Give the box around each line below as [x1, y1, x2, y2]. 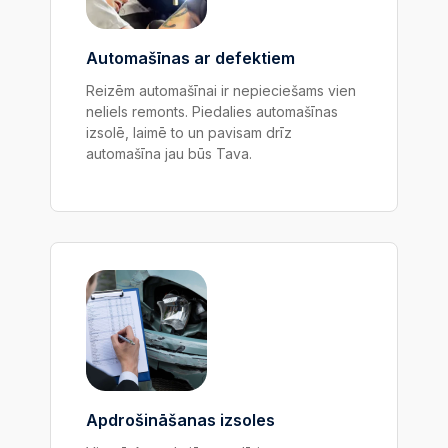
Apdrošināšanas [86, 410, 220, 431]
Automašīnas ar [86, 48, 211, 69]
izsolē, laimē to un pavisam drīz [86, 124, 292, 142]
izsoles [220, 410, 275, 431]
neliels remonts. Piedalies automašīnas [86, 103, 338, 121]
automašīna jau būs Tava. [86, 145, 252, 163]
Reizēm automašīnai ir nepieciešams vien [86, 82, 356, 100]
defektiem [211, 48, 295, 69]
